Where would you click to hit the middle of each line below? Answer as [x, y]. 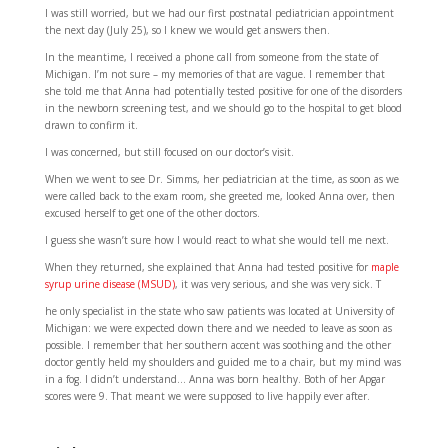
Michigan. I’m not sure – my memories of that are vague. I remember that [214, 74]
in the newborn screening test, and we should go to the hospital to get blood [223, 108]
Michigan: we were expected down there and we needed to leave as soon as [218, 328]
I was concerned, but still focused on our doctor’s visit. [169, 152]
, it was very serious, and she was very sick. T [277, 284]
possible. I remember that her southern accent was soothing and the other [217, 345]
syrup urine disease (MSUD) [109, 284]
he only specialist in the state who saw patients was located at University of [219, 311]
